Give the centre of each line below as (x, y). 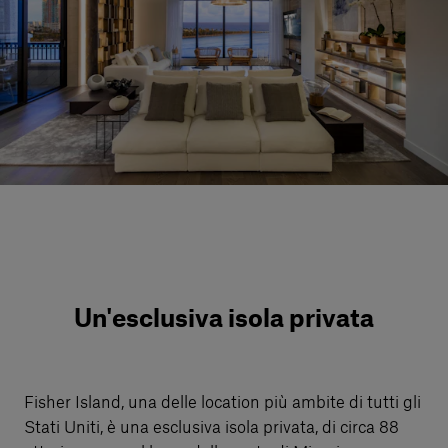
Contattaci (74, 197)
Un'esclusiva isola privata (224, 319)
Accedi (73, 97)
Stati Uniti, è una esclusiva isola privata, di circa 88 (211, 427)
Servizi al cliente (100, 18)
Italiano (66, 160)
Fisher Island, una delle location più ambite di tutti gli (222, 402)
